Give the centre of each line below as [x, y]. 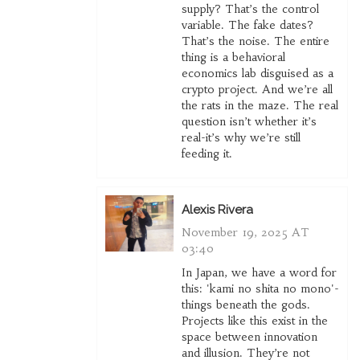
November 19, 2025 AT [245, 233]
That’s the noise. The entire [255, 41]
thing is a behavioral [233, 57]
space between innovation [249, 337]
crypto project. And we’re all [257, 90]
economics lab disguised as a [257, 74]
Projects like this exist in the [254, 321]
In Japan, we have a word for [259, 273]
